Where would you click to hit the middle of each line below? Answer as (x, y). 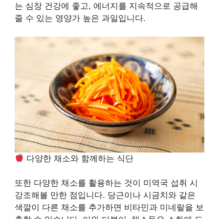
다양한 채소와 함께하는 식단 (79, 158)
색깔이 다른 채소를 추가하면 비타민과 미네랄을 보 (109, 208)
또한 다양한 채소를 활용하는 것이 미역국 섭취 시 (106, 183)
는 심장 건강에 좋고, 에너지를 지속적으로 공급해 (106, 6)
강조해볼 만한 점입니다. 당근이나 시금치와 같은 (105, 196)
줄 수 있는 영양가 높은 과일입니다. (80, 18)
